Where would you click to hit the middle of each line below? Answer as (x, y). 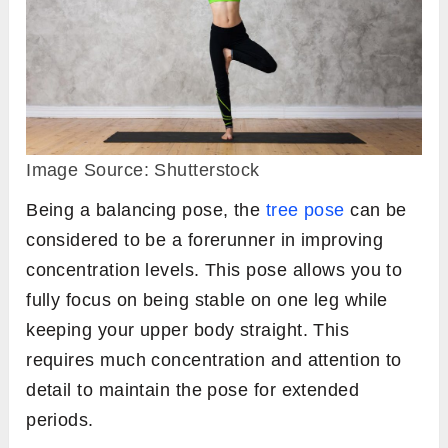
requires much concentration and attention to (214, 359)
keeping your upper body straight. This (188, 329)
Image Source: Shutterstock (143, 169)
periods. (60, 419)
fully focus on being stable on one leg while (207, 299)
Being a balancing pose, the (146, 209)
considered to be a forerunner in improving (205, 239)
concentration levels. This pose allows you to (214, 269)
